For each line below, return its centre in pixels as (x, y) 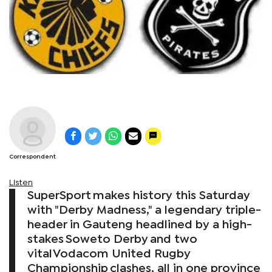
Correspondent (32, 157)
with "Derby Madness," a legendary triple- (144, 210)
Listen (21, 182)
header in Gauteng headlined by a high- (140, 225)
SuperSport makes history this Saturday (139, 195)
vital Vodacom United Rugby (109, 254)
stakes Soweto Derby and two (112, 239)
